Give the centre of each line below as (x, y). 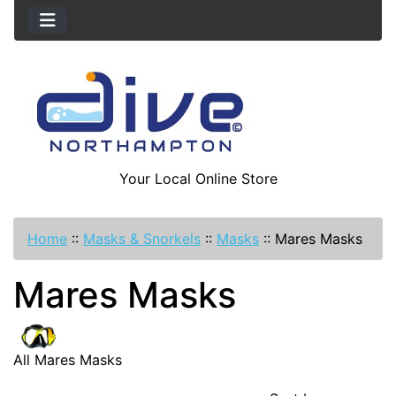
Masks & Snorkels (142, 239)
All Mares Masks (68, 360)
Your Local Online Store (198, 179)
